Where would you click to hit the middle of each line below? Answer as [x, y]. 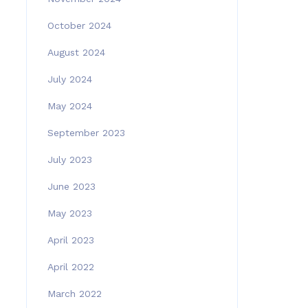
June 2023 [71, 186]
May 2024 [69, 106]
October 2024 [79, 25]
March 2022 [74, 294]
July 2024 [69, 79]
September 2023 [86, 133]
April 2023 [70, 240]
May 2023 [69, 213]
